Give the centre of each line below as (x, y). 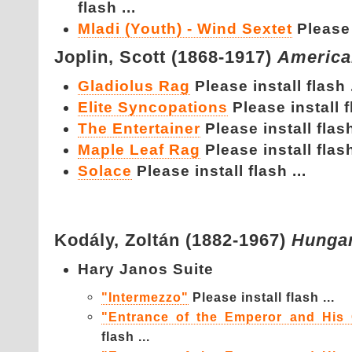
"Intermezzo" (145, 297)
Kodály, (90, 240)
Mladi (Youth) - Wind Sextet (185, 29)
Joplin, (87, 57)
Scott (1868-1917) (198, 57)
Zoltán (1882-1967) (208, 240)
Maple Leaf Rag (139, 150)
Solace (105, 171)
